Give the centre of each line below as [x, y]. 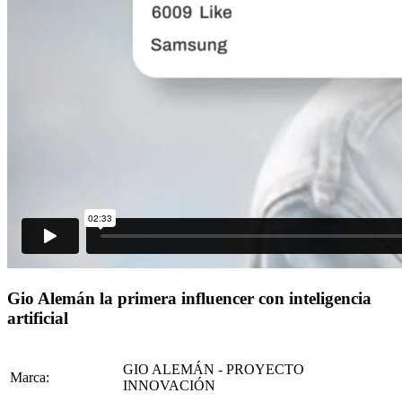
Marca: [30, 378]
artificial [38, 318]
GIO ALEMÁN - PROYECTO [214, 370]
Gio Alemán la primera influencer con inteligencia [189, 298]
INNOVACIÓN [169, 386]
